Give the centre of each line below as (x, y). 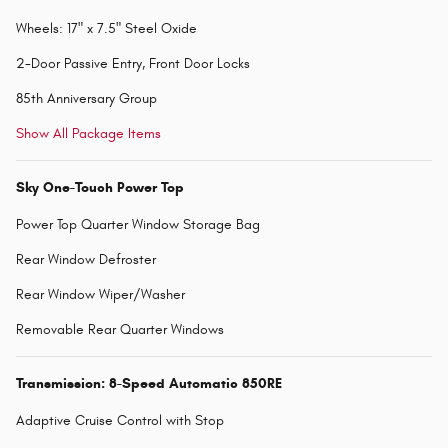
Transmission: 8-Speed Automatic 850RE (149, 383)
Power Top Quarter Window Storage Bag (138, 224)
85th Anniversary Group (86, 98)
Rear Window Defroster (86, 259)
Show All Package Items (88, 133)
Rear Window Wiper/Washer (100, 294)
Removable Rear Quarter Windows (120, 329)
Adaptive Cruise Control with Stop (120, 420)
